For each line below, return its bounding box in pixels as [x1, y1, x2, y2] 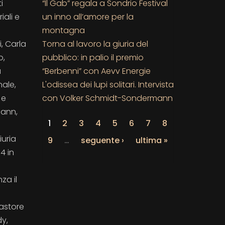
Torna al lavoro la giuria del [42, 38, 148, 50]
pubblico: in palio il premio [42, 51, 144, 63]
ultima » [135, 134, 168, 146]
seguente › [80, 134, 124, 146]
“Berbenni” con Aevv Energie [42, 65, 151, 77]
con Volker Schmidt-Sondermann [42, 92, 173, 104]
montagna [42, 24, 85, 36]
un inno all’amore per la [42, 11, 134, 23]
